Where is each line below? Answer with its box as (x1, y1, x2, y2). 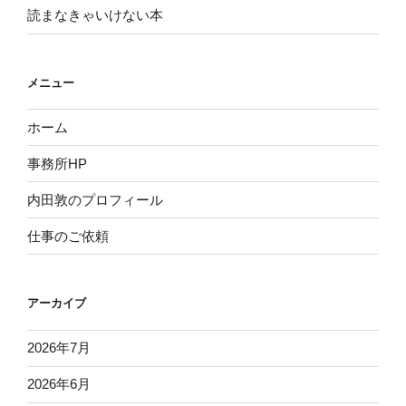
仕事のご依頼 (27, 227, 109, 244)
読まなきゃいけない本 (27, 7, 163, 24)
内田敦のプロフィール (27, 191, 163, 208)
